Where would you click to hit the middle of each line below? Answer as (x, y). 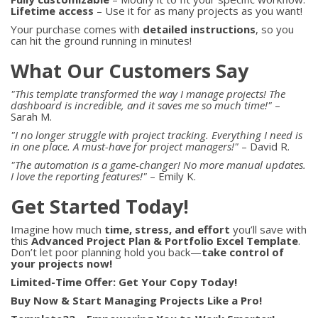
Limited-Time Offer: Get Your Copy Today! (124, 281)
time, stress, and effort (167, 229)
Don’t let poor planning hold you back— (106, 252)
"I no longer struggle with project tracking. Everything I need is (157, 135)
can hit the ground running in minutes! (101, 40)
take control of (243, 252)
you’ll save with (268, 229)
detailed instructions (199, 29)
